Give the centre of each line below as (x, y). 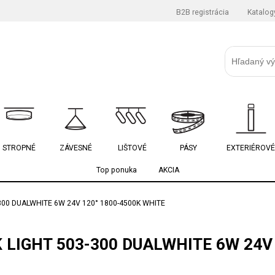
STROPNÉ (19, 148)
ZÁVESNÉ (76, 148)
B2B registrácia (203, 12)
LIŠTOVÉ (132, 148)
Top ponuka (116, 170)
